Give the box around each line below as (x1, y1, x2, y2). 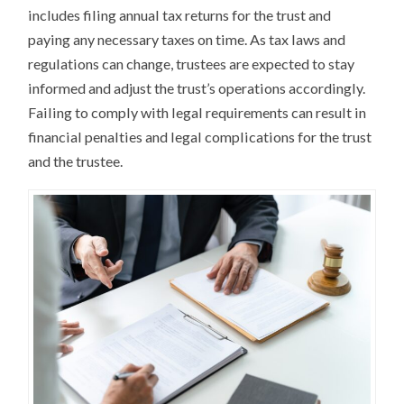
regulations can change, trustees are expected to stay (28, 55, 355, 73)
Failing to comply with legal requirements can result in (28, 104, 367, 122)
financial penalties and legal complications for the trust (28, 128, 372, 146)
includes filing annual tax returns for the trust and (28, 6, 332, 24)
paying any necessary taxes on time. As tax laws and (28, 31, 346, 49)
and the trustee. (28, 152, 124, 170)
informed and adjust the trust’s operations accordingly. (28, 79, 366, 97)
